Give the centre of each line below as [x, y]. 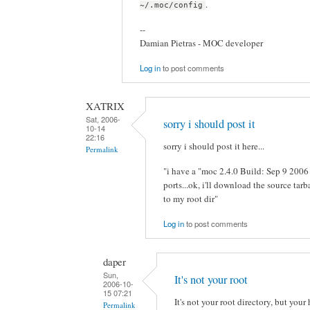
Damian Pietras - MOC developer [201, 43]
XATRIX [105, 106]
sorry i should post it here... [214, 146]
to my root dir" [191, 198]
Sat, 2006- [103, 119]
